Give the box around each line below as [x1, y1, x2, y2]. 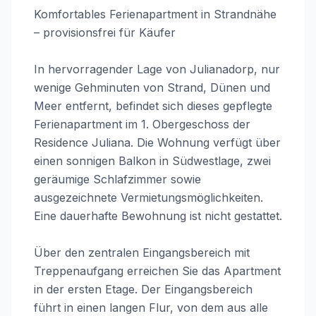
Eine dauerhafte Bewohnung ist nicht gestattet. [34, 209, 282, 223]
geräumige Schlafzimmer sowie [34, 172, 201, 186]
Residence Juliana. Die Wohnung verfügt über [34, 135, 281, 150]
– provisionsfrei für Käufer [34, 25, 176, 39]
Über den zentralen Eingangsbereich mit [34, 245, 250, 260]
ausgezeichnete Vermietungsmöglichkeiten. [34, 190, 263, 205]
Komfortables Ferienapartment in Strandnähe [34, 7, 276, 21]
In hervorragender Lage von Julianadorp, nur [34, 62, 280, 76]
